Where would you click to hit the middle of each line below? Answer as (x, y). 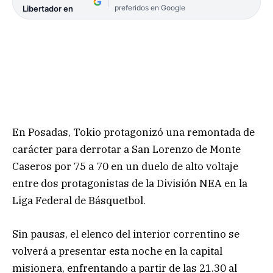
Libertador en (48, 9)
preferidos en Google (150, 8)
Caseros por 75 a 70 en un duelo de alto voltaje (125, 167)
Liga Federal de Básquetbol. (79, 201)
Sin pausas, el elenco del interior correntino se (126, 234)
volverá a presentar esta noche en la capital (117, 251)
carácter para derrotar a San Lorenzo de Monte (126, 150)
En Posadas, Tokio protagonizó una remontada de (133, 133)
